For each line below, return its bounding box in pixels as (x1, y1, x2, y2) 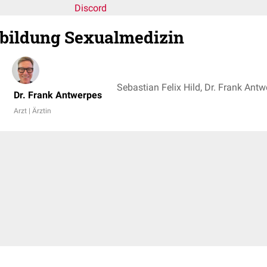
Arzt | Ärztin (14, 107, 51, 115)
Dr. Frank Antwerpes (14, 89, 102, 101)
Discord (74, 2, 107, 14)
